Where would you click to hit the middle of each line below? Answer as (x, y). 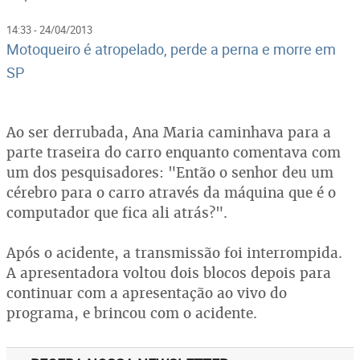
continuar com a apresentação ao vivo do (147, 293)
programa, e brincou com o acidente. (132, 313)
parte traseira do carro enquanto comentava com (174, 152)
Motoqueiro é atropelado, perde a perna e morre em (171, 49)
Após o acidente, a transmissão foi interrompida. (174, 253)
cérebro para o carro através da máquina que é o (171, 192)
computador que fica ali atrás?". (117, 213)
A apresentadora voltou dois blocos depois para (169, 273)
